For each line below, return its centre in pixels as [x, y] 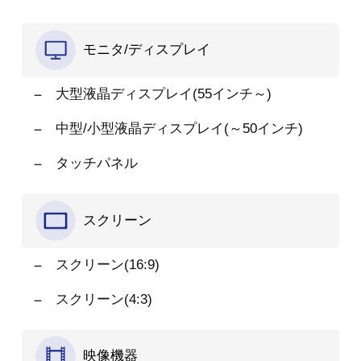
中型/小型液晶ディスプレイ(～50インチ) [179, 129]
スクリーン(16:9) [107, 264]
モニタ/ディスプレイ [146, 49]
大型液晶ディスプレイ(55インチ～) [163, 94]
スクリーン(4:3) [104, 299]
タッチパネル [96, 163]
